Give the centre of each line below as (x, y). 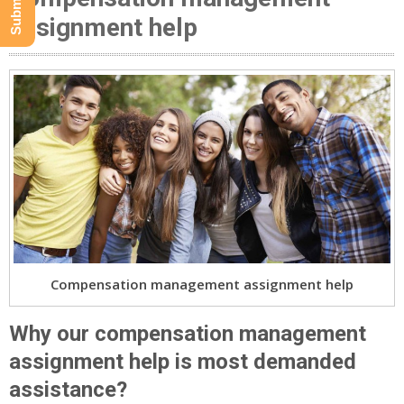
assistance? (68, 389)
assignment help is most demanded (183, 361)
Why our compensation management (188, 333)
